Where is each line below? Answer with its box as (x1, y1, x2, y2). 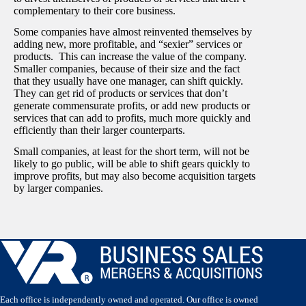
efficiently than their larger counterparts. (14, 124, 185, 136)
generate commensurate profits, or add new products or (14, 99, 250, 111)
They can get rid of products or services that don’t (14, 87, 227, 99)
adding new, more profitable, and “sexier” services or (14, 38, 242, 50)
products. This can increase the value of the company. (14, 50, 249, 62)
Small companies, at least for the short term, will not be (14, 145, 249, 157)
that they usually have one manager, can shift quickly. (14, 74, 246, 87)
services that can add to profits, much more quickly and (14, 111, 251, 124)
